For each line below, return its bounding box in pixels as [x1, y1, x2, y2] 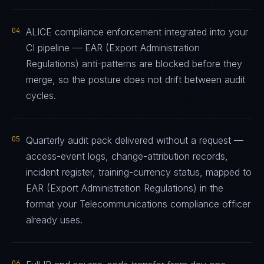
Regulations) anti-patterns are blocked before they [26, 58, 242, 70]
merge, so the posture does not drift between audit [26, 74, 245, 85]
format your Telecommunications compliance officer [26, 198, 250, 210]
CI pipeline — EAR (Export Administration [26, 42, 200, 54]
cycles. [26, 90, 56, 101]
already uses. [26, 214, 82, 226]
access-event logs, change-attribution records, [26, 150, 228, 162]
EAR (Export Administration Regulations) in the [26, 182, 223, 194]
